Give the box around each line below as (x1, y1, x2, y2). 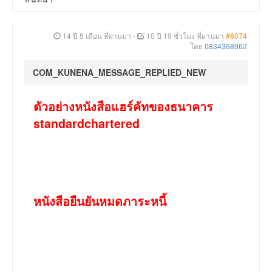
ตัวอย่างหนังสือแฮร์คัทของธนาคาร (33, 98, 213, 115)
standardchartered (33, 115, 140, 132)
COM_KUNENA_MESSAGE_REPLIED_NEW (33, 66, 206, 79)
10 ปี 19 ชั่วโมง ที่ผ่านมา (146, 30, 224, 41)
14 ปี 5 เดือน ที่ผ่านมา (63, 30, 131, 41)
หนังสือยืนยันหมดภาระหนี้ (33, 192, 166, 210)
